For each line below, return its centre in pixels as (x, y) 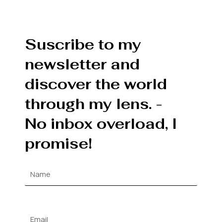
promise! (58, 143)
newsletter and (82, 64)
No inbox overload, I (101, 124)
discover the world (96, 84)
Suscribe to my (83, 44)
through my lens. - (94, 104)
